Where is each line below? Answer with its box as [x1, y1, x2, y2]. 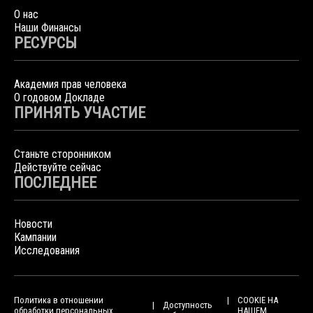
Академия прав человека [14, 78, 126, 91]
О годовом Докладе [14, 91, 105, 104]
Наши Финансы [14, 21, 81, 34]
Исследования [14, 244, 80, 257]
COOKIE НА [237, 294, 278, 305]
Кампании [14, 231, 57, 244]
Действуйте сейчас [14, 161, 101, 174]
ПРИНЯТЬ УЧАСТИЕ [14, 103, 145, 122]
